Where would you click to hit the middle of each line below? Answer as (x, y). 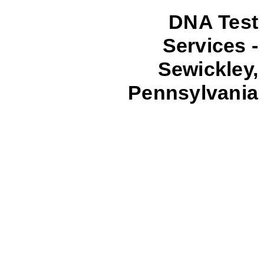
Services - (210, 46)
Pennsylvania (193, 93)
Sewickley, (208, 69)
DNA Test (213, 22)
